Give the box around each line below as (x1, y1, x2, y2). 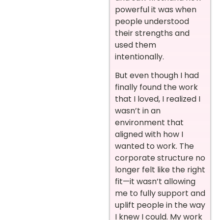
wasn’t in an (115, 105, 161, 117)
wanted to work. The (115, 140, 194, 152)
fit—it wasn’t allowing (115, 176, 195, 188)
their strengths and (115, 27, 190, 39)
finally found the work (115, 82, 198, 93)
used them (115, 39, 156, 51)
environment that (115, 117, 184, 129)
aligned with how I (115, 129, 183, 140)
